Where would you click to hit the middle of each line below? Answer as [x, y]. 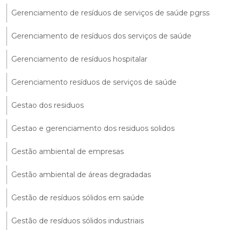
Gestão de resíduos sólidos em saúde [78, 197]
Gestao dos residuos [47, 105]
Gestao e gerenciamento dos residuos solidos [93, 128]
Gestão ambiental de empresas [68, 151]
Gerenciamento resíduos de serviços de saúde [94, 82]
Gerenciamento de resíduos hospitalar [79, 59]
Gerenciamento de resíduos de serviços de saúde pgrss [110, 13]
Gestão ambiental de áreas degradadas [81, 174]
